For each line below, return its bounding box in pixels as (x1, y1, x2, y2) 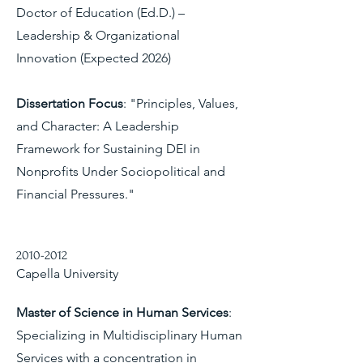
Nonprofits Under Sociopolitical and (16, 164, 225, 179)
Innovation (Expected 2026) (16, 50, 171, 66)
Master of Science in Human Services (16, 305, 228, 320)
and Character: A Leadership (16, 118, 179, 134)
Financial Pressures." (16, 186, 135, 202)
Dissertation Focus (16, 96, 123, 111)
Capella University (16, 266, 118, 281)
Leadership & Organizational (16, 28, 180, 43)
